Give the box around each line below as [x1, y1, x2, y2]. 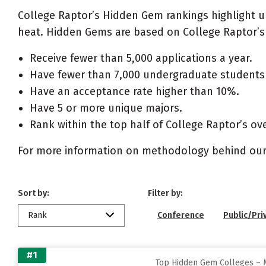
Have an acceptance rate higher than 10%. [30, 85, 239, 98]
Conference [157, 210, 204, 220]
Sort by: [18, 188, 49, 198]
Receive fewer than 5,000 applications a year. [30, 52, 252, 65]
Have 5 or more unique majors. [30, 102, 182, 115]
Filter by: [148, 188, 183, 198]
